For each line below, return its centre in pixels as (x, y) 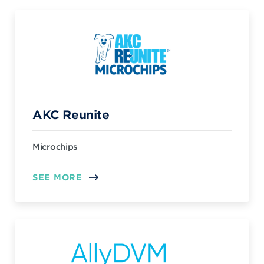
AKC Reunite (71, 114)
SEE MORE (57, 177)
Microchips (55, 146)
